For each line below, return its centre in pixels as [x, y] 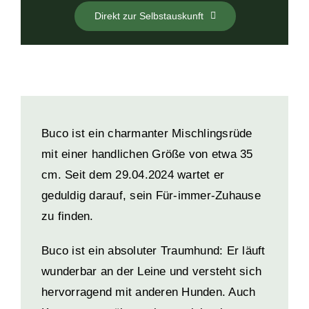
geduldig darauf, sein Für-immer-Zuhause [151, 195]
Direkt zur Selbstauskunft [149, 16]
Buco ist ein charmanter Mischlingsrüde [147, 133]
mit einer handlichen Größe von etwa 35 [147, 154]
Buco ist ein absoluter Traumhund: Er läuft [153, 250]
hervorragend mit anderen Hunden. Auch [149, 292]
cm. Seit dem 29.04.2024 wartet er [133, 175]
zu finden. [68, 216]
